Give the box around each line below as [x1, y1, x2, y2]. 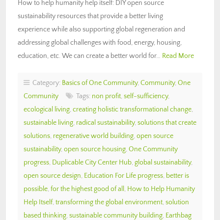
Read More [162, 52, 194, 60]
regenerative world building [53, 132, 134, 140]
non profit [92, 92, 121, 100]
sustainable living [24, 118, 73, 127]
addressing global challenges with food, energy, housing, [18, 38, 182, 47]
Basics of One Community [62, 79, 137, 87]
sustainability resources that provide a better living [18, 12, 163, 20]
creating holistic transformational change [73, 105, 192, 113]
